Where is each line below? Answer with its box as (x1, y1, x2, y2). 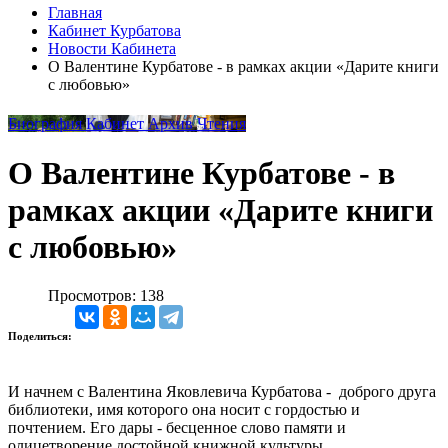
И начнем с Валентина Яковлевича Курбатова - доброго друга (8, 383, 436, 401)
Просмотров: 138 (48, 287, 164, 305)
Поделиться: (8, 330, 75, 343)
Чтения (197, 115, 246, 133)
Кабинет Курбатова (48, 21, 181, 39)
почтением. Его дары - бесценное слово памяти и (8, 419, 346, 437)
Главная (48, 3, 102, 21)
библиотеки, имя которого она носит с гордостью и (8, 401, 360, 419)
